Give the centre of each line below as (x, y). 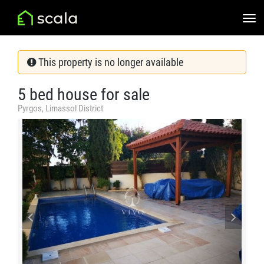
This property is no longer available (110, 62)
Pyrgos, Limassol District (60, 108)
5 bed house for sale (84, 95)
